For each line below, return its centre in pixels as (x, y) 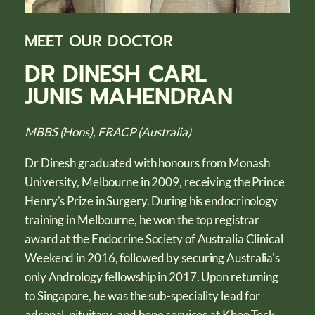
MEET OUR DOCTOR (99, 41)
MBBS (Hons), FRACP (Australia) (108, 132)
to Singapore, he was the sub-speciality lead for (143, 296)
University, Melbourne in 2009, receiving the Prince (155, 182)
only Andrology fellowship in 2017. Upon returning (152, 277)
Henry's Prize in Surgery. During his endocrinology (151, 201)
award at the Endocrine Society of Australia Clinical (154, 239)
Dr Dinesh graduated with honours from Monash (147, 163)
